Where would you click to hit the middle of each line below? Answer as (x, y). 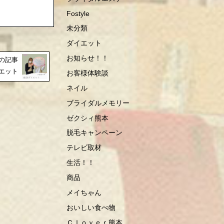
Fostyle (78, 13)
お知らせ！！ (88, 58)
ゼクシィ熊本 (88, 118)
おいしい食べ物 (91, 207)
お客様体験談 (88, 73)
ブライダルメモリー (98, 103)
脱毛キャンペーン (95, 133)
